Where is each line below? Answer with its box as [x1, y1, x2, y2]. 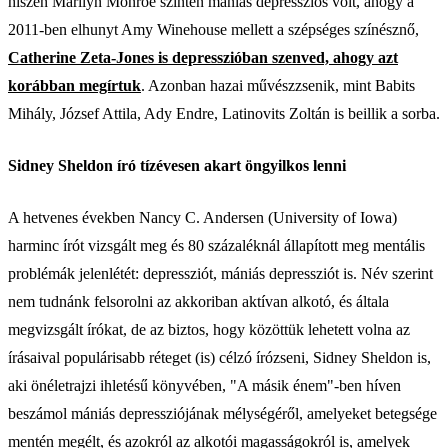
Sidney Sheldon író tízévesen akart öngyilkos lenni [8, 156, 346, 174]
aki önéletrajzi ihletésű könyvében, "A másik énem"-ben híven [8, 376, 401, 394]
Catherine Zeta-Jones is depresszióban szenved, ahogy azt [8, 48, 398, 66]
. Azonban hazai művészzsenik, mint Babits [141, 76, 415, 94]
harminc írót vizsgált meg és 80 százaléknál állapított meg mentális [8, 236, 425, 254]
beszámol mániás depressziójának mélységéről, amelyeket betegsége [8, 404, 437, 422]
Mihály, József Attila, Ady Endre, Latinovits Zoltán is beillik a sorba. [8, 104, 440, 122]
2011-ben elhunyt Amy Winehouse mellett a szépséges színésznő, [8, 20, 419, 38]
